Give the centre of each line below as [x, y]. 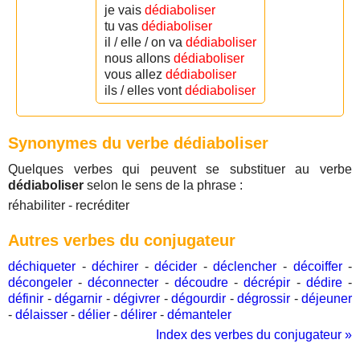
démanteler [199, 315]
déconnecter [123, 282]
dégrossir [264, 299]
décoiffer [317, 266]
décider [176, 266]
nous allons [139, 58]
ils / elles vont [144, 90]
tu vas [123, 26]
